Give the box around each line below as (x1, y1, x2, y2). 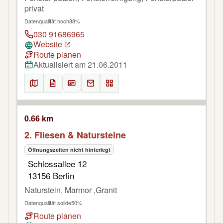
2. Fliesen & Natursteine (24, 128, 126, 141)
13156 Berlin (28, 169, 74, 182)
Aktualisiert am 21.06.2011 (33, 58, 127, 70)
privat (24, 2, 44, 14)
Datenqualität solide (24, 198, 71, 207)
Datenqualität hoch (24, 17, 69, 25)
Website (33, 38, 62, 50)
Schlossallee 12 (28, 157, 87, 170)
